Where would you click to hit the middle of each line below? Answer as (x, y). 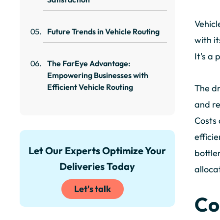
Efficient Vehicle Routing (90, 87)
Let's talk (92, 189)
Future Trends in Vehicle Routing (103, 32)
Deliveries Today (97, 166)
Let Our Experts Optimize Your (97, 151)
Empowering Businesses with (98, 75)
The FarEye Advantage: (89, 64)
